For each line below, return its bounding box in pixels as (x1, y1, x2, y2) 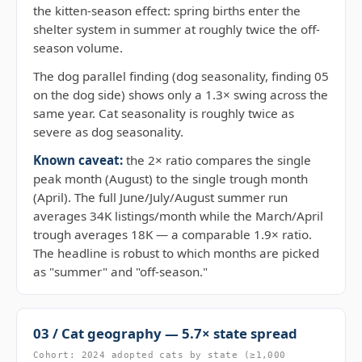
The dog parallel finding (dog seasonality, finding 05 (33, 68, 329, 84)
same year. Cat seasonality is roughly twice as (33, 105, 294, 121)
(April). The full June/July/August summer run (33, 189, 288, 205)
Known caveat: (33, 152, 123, 168)
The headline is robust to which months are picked (33, 245, 319, 261)
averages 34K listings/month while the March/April (33, 208, 323, 224)
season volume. (33, 40, 123, 56)
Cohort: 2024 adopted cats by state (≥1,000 (33, 350, 286, 360)
